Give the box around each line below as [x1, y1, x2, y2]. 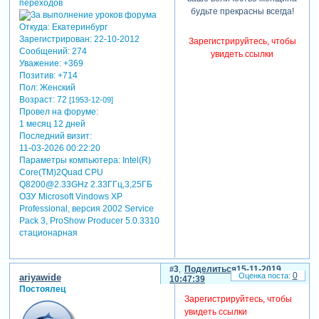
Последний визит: [19, 131, 92, 142]
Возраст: [19, 95, 55, 105]
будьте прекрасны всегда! [190, 6, 294, 17]
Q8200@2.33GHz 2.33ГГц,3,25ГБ [19, 179, 152, 190]
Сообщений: [19, 46, 70, 57]
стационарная [19, 228, 78, 239]
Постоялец [19, 283, 66, 294]
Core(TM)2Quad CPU [19, 167, 103, 178]
